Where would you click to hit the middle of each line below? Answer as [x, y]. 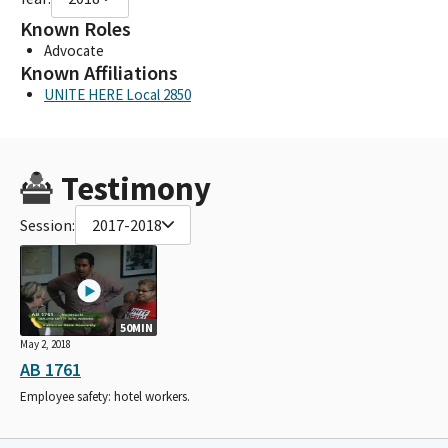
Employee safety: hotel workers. [105, 397]
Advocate [74, 50]
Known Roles [75, 28]
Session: [47, 224]
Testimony [135, 188]
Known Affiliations [99, 72]
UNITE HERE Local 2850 [117, 94]
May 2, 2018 [45, 344]
